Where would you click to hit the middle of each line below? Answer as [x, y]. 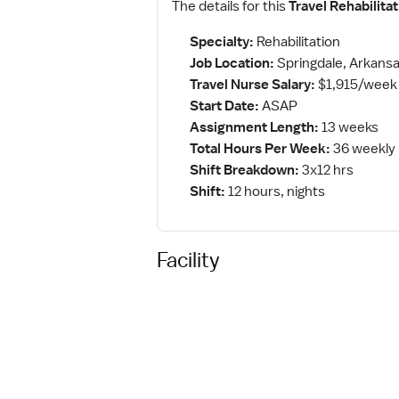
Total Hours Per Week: [260, 149]
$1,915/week [356, 85]
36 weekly [363, 149]
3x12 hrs [326, 170]
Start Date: [224, 106]
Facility [188, 259]
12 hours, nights [275, 191]
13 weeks [349, 127]
